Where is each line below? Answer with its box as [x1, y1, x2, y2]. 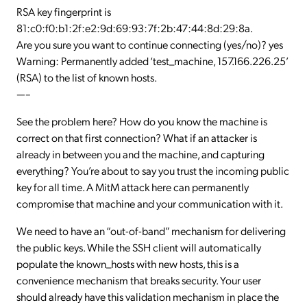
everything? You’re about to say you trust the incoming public [16, 163, 289, 177]
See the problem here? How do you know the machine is [16, 114, 267, 128]
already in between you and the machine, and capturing [16, 147, 265, 161]
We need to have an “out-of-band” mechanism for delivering [16, 223, 286, 238]
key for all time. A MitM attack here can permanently [16, 180, 249, 194]
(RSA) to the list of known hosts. [16, 70, 157, 84]
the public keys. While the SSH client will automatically [16, 240, 261, 254]
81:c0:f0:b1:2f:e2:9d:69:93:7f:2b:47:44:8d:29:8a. [16, 21, 253, 35]
